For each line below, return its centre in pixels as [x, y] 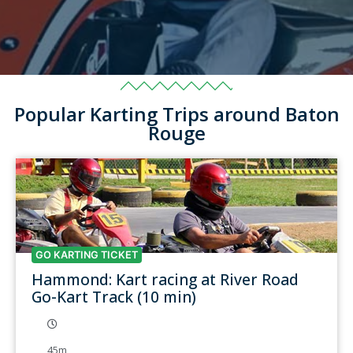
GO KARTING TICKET [87, 255]
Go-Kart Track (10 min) [114, 296]
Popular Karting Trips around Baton [176, 113]
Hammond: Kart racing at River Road [165, 279]
